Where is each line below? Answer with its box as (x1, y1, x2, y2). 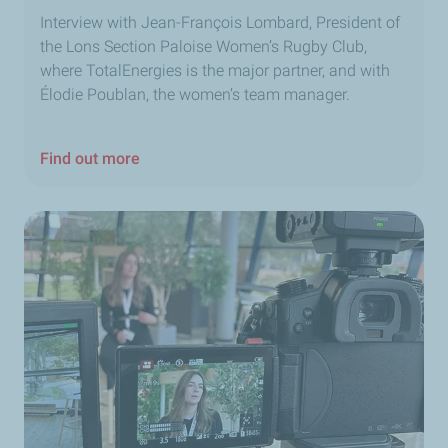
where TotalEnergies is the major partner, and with (40, 61, 390, 81)
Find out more (40, 149, 140, 169)
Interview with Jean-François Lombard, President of (40, 13, 400, 33)
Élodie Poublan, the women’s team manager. (40, 85, 350, 105)
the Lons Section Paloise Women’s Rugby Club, (40, 37, 367, 57)
